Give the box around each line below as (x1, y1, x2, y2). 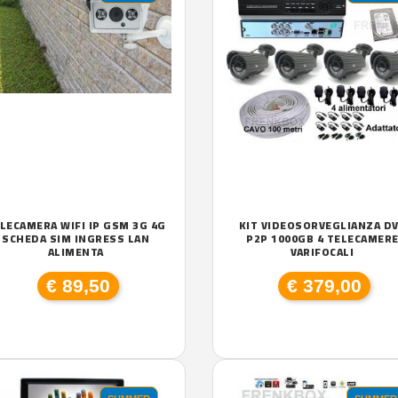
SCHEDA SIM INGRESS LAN (2, 228, 150, 249)
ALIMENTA (47, 242, 104, 262)
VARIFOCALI (291, 242, 354, 262)
